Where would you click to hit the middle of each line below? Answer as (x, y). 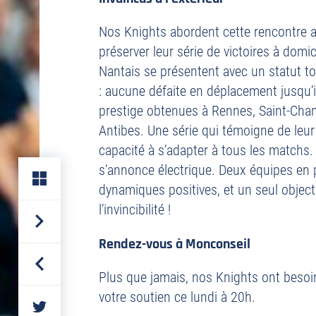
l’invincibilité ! (135, 209)
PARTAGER (62, 305)
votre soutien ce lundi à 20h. (177, 297)
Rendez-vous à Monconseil (175, 244)
